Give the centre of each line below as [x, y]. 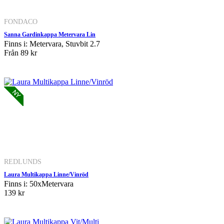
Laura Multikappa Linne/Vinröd [46, 174]
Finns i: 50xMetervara [39, 183]
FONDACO [21, 21]
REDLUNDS [23, 161]
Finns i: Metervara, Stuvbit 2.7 [52, 43]
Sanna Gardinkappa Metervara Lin [50, 34]
